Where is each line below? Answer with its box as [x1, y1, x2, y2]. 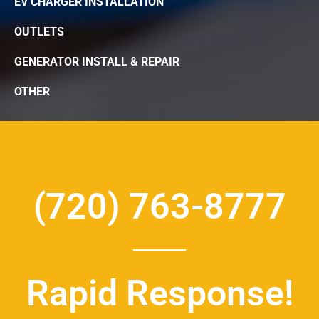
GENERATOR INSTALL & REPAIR [14, 54, 179, 68]
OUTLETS [14, 24, 64, 38]
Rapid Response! [26, 273, 293, 315]
